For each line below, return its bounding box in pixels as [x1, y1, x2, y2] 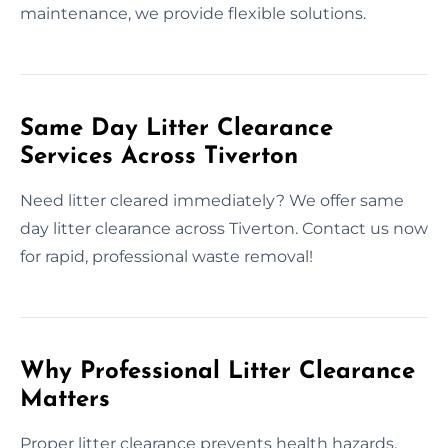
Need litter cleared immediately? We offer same [20, 190, 404, 210]
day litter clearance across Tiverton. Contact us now [20, 218, 428, 238]
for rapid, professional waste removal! [20, 246, 313, 266]
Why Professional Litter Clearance [20, 359, 415, 384]
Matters [20, 387, 110, 412]
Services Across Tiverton [20, 144, 298, 169]
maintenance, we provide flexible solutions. [20, 3, 366, 23]
